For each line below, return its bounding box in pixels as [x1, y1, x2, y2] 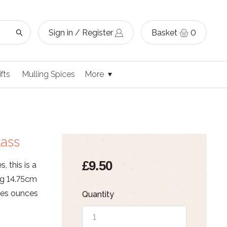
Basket [152, 27, 177, 37]
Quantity [82, 190, 114, 199]
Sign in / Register [49, 27, 113, 37]
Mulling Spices [22, 69, 75, 79]
